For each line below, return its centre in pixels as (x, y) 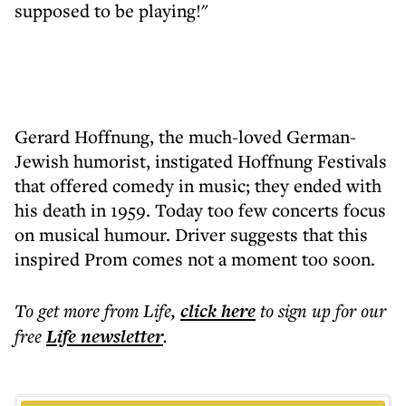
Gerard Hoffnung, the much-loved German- (185, 136)
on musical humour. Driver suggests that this (191, 234)
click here (218, 311)
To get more (59, 310)
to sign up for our (323, 310)
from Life (138, 310)
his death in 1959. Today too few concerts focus (200, 210)
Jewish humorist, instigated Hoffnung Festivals (201, 161)
